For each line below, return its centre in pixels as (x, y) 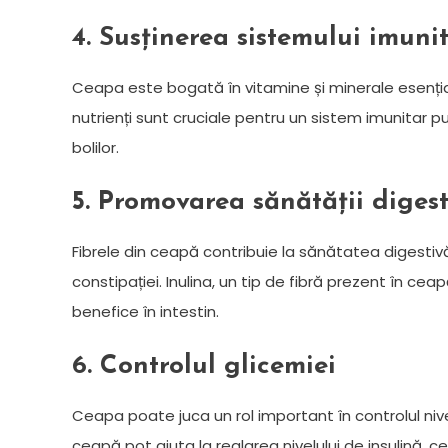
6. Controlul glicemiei (204, 366)
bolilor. (95, 147)
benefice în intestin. (145, 311)
